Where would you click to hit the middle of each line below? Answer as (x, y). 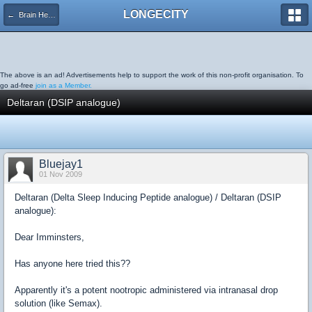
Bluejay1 (61, 164)
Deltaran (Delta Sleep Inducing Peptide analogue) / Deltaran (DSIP (148, 197)
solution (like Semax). (58, 303)
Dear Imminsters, (49, 237)
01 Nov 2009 (61, 174)
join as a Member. (64, 85)
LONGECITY (156, 14)
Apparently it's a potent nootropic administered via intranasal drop (146, 290)
